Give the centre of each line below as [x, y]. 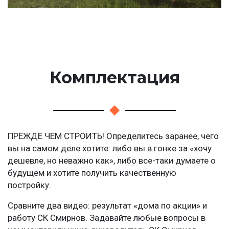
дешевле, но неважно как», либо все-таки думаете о [112, 161]
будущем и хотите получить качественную [92, 173]
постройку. [29, 185]
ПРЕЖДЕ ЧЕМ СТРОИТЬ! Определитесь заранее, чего [113, 136]
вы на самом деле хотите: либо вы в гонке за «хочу [110, 148]
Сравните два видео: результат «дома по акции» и [107, 206]
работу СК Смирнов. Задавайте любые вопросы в [107, 218]
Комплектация [114, 78]
